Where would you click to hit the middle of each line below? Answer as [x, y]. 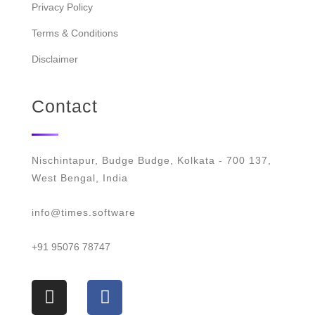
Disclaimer [55, 59]
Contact [65, 107]
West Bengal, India [80, 178]
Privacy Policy [62, 7]
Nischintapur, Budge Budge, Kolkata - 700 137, [152, 161]
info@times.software [84, 212]
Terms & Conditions [75, 33]
